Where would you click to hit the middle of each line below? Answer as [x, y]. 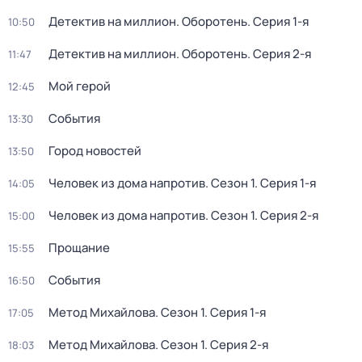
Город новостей [95, 151]
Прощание [79, 248]
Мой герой [80, 86]
